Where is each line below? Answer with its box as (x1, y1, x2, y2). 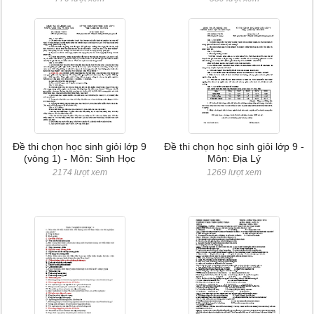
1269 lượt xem (207, 168, 262, 177)
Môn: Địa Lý (207, 153, 261, 164)
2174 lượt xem (52, 168, 107, 177)
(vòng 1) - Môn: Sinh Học (24, 153, 136, 164)
